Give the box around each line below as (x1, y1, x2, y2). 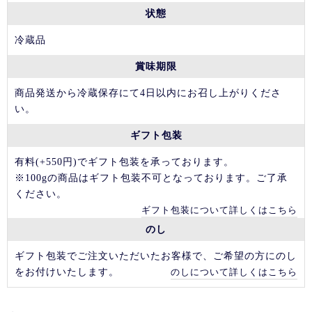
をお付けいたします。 (15, 266, 119, 278)
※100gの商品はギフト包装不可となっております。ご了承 (15, 172, 288, 184)
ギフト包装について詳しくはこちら (141, 205, 297, 216)
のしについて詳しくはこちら (171, 267, 297, 278)
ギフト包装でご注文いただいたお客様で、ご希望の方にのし (15, 250, 297, 262)
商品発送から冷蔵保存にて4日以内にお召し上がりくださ (15, 87, 281, 99)
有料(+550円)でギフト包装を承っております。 (15, 156, 234, 168)
